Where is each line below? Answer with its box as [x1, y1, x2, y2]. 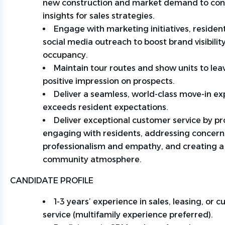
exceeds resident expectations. [43, 102, 169, 112]
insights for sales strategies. [43, 11, 157, 21]
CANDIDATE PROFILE [10, 176, 99, 185]
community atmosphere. [43, 155, 143, 164]
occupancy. [43, 50, 89, 60]
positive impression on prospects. [43, 76, 177, 86]
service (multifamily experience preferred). [43, 210, 214, 219]
